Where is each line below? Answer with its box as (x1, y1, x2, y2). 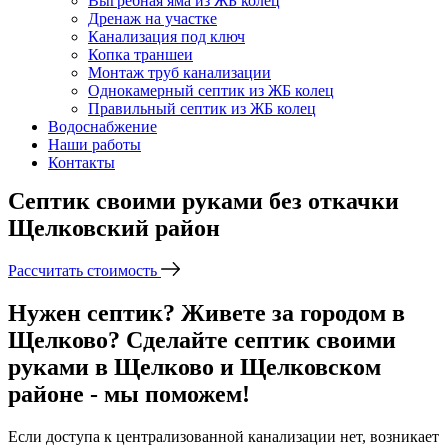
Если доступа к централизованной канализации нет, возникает (8, 427, 439, 445)
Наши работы (48, 136, 141, 153)
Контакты (48, 154, 115, 171)
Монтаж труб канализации (88, 64, 271, 81)
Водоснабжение (48, 118, 157, 135)
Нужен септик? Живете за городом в (8, 299, 405, 326)
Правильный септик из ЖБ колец (88, 100, 316, 117)
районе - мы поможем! (8, 380, 250, 407)
